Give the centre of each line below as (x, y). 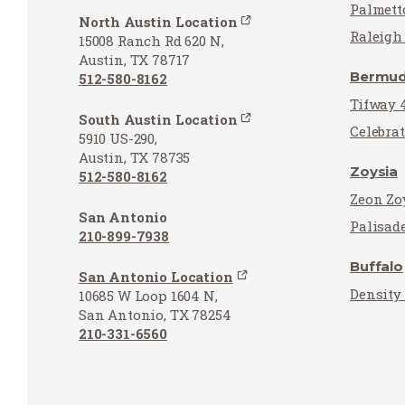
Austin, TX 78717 (135, 59)
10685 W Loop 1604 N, (148, 295)
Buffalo (377, 266)
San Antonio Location (156, 276)
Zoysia (374, 171)
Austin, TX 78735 (135, 157)
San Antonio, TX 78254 (155, 314)
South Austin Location (158, 119)
